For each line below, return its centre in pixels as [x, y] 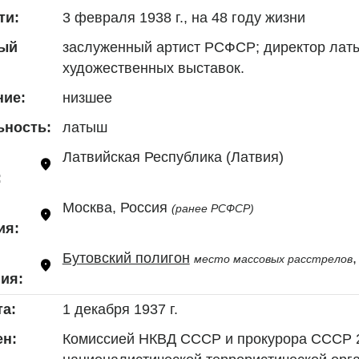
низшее [87, 97]
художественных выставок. [153, 68]
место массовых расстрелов [273, 258]
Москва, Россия [117, 207]
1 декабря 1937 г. [120, 309]
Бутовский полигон [126, 258]
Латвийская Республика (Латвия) [173, 157]
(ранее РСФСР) [212, 208]
